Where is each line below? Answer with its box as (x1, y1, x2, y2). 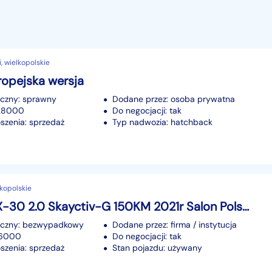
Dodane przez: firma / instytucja (112, 219, 237, 230)
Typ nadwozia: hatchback (112, 116, 212, 127)
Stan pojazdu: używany (112, 242, 202, 253)
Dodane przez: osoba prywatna (112, 93, 235, 104)
